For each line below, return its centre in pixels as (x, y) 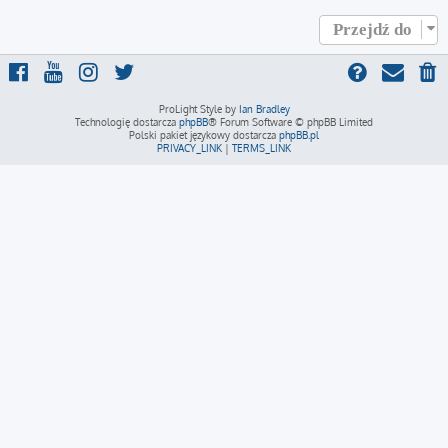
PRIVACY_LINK (189, 148)
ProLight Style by (198, 109)
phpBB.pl (299, 135)
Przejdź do (372, 29)
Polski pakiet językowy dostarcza (204, 135)
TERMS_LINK (261, 148)
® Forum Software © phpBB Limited (290, 122)
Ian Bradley (264, 109)
